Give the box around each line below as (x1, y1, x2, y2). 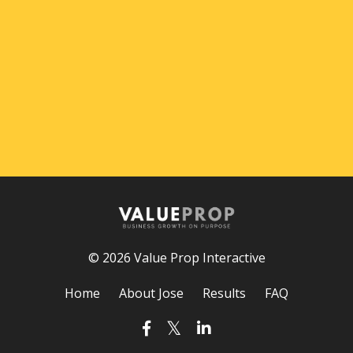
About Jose (119, 284, 184, 302)
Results (203, 284, 246, 302)
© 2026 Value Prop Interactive (87, 248, 266, 266)
